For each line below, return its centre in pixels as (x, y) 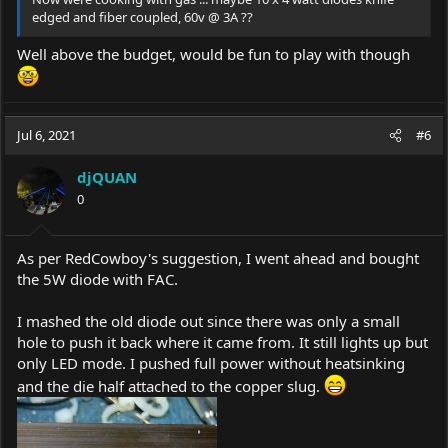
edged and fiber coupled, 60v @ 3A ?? (142, 16)
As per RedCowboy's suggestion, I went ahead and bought (218, 257)
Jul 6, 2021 (46, 135)
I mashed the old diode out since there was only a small (208, 320)
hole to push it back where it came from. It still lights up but (222, 341)
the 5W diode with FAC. (97, 278)
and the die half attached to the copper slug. (170, 385)
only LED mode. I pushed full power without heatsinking (211, 362)
